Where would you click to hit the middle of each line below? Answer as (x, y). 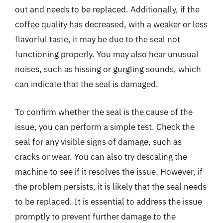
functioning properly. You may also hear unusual (107, 54)
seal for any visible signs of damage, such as (98, 142)
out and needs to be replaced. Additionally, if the (107, 9)
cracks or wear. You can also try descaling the (101, 157)
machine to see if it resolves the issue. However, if (109, 171)
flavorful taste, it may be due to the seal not (98, 39)
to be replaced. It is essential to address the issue (109, 201)
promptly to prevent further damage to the (95, 216)
